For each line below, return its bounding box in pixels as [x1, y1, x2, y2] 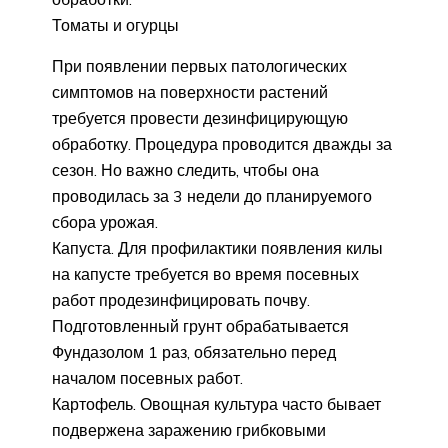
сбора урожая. [52, 211, 158, 232]
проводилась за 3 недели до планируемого [52, 185, 372, 206]
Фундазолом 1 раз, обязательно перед [52, 341, 336, 362]
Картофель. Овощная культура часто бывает [52, 393, 381, 414]
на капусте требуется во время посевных [52, 263, 359, 284]
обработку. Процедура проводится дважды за [52, 133, 392, 154]
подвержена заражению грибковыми [52, 419, 326, 440]
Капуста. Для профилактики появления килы [52, 237, 383, 258]
